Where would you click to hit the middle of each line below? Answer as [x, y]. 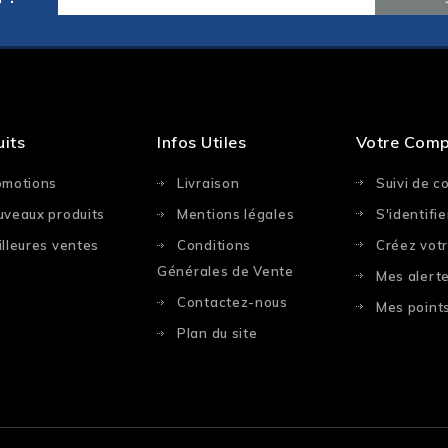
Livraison [208, 183]
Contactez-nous [232, 302]
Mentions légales [236, 214]
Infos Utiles [202, 142]
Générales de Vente [225, 271]
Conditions [214, 245]
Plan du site [217, 333]
